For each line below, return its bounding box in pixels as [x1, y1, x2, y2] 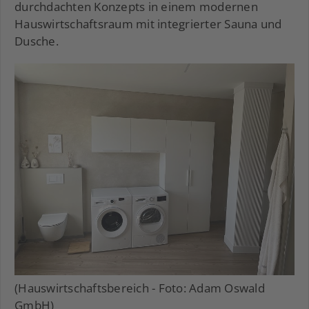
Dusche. [14, 33, 59, 50]
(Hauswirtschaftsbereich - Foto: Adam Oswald [14, 279, 265, 296]
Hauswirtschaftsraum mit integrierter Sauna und [14, 16, 282, 32]
